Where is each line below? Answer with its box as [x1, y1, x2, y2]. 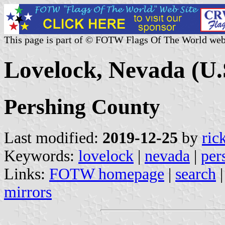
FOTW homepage [49, 165, 164, 183]
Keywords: [4, 147, 78, 165]
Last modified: [4, 129, 102, 147]
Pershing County [4, 94, 160, 119]
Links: [4, 165, 49, 183]
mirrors [4, 183, 52, 201]
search [175, 165, 216, 183]
